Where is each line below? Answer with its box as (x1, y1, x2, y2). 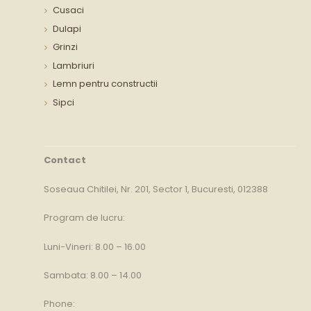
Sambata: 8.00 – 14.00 (43, 269, 142, 283)
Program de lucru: (43, 211, 125, 225)
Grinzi (52, 40, 78, 54)
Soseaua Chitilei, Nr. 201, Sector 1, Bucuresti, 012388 (43, 182, 268, 196)
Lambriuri (52, 58, 94, 72)
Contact (43, 153, 86, 167)
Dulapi (52, 22, 81, 35)
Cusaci (52, 3, 84, 17)
